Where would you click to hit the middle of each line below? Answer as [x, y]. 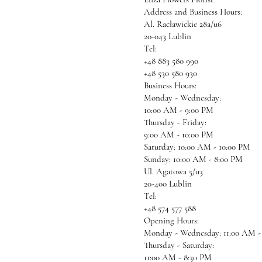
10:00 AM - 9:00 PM [179, 110]
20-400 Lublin [168, 184]
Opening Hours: [171, 220]
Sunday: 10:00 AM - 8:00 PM [193, 159]
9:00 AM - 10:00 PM [179, 135]
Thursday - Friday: [175, 122]
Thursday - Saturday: [179, 245]
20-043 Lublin [168, 36]
